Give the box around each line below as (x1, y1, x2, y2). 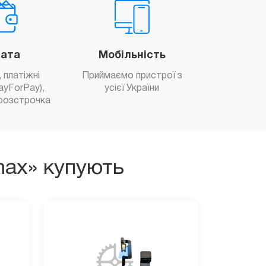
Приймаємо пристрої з (81, 71, 182, 80)
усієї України (104, 84, 160, 93)
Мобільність (98, 50, 166, 61)
